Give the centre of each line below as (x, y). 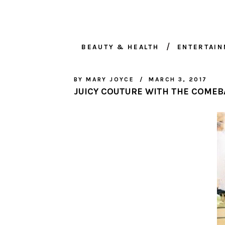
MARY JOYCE (110, 80)
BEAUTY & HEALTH (120, 47)
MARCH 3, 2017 (178, 80)
